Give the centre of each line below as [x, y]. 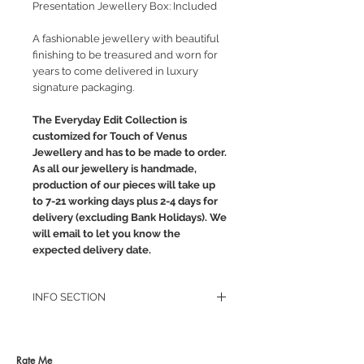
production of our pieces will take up [124, 185]
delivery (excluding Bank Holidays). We [130, 218]
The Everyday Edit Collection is [110, 120]
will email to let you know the [106, 234]
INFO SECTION [69, 297]
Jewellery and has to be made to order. [130, 153]
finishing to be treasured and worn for [125, 55]
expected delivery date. [92, 250]
